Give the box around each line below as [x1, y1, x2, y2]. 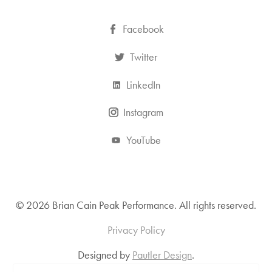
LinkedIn [126, 78, 161, 92]
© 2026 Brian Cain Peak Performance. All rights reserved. [16, 198, 256, 212]
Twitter [129, 50, 157, 64]
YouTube [126, 133, 161, 147]
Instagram [123, 106, 164, 120]
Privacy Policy [107, 223, 165, 237]
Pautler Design [132, 248, 192, 262]
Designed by [78, 248, 132, 262]
